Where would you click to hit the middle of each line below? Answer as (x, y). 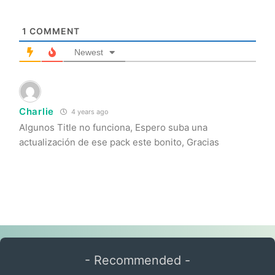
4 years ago (89, 111)
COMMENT (53, 31)
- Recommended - (137, 260)
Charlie (37, 111)
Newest (89, 52)
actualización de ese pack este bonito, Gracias (119, 142)
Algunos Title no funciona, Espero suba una (113, 127)
